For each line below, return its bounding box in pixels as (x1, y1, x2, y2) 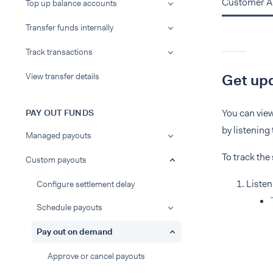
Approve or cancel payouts (48, 250, 145, 261)
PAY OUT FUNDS (26, 107, 94, 118)
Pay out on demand (37, 226, 113, 237)
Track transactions (26, 46, 93, 57)
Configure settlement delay (37, 179, 135, 190)
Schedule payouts (37, 202, 102, 213)
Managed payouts (26, 130, 91, 141)
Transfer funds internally (26, 22, 113, 33)
